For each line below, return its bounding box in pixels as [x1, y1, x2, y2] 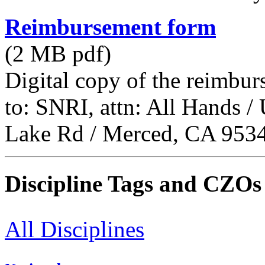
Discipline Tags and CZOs [5, 170, 261, 196]
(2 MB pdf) [5, 41, 111, 67]
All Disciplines [5, 216, 144, 242]
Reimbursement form [5, 14, 216, 40]
